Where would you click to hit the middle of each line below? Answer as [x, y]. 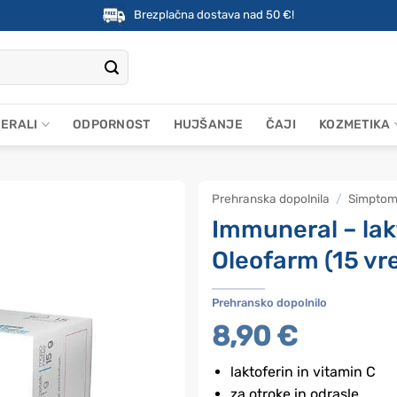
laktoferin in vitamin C [303, 371]
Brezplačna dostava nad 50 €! [214, 14]
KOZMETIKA [354, 124]
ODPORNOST [112, 124]
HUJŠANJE [208, 124]
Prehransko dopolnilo [269, 302]
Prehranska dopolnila [271, 198]
